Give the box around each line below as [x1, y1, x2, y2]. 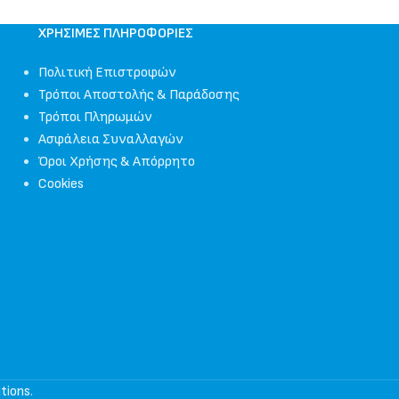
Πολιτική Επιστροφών [37, 64, 176, 81]
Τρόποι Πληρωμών [37, 109, 152, 126]
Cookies [37, 175, 84, 192]
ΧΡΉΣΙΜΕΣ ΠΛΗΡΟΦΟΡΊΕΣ [37, 25, 193, 42]
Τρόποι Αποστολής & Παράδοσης [37, 86, 240, 103]
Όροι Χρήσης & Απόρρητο [37, 153, 195, 170]
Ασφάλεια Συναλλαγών [37, 131, 183, 148]
